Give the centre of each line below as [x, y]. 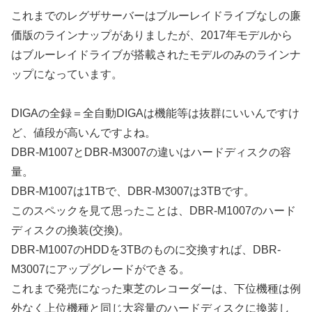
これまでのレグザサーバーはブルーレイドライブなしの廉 [156, 15]
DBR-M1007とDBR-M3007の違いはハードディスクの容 [151, 153]
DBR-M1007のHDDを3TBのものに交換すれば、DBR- [146, 250]
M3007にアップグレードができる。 [101, 270]
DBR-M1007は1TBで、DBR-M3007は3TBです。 [133, 192]
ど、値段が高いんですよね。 [84, 133]
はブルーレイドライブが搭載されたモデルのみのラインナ [156, 54]
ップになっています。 [67, 74]
